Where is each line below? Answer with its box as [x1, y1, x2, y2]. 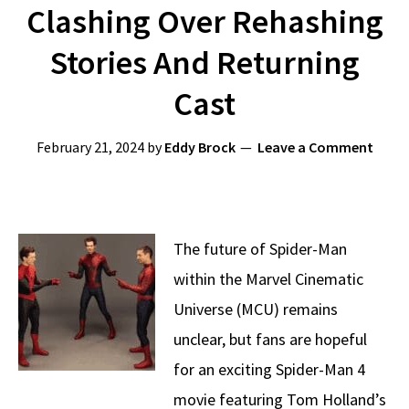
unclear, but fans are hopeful [173, 329, 367, 350]
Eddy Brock [163, 138, 236, 156]
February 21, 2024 [36, 138, 144, 156]
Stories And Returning [49, 42, 360, 83]
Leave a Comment [257, 138, 373, 156]
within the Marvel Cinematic [173, 268, 363, 289]
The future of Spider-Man [173, 238, 347, 259]
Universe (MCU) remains [173, 299, 338, 320]
